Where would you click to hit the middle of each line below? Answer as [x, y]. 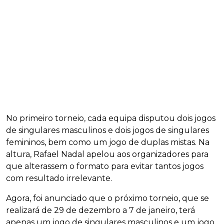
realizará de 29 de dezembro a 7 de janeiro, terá [100, 210]
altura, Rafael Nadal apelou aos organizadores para [107, 154]
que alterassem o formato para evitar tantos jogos [105, 166]
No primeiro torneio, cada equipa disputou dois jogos [111, 118]
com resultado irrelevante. [59, 178]
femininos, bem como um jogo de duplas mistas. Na [108, 142]
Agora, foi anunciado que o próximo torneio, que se [107, 198]
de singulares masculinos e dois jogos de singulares [107, 130]
